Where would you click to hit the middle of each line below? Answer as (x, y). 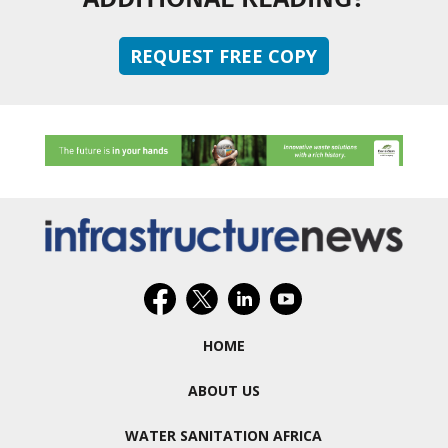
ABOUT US (223, 390)
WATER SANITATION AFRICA (224, 435)
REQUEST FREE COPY (224, 56)
